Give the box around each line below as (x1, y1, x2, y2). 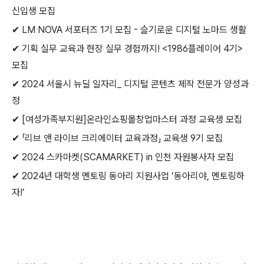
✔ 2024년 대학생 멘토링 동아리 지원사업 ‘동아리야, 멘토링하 (12, 170, 245, 181)
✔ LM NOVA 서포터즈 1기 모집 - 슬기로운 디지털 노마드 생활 (12, 24, 246, 35)
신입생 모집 (12, 5, 55, 16)
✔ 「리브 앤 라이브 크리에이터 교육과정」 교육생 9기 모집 (12, 133, 223, 144)
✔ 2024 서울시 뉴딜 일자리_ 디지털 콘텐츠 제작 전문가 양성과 (12, 78, 249, 90)
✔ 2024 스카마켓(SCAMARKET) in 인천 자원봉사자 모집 (12, 151, 234, 163)
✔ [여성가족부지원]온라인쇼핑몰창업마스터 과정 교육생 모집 (12, 114, 242, 125)
